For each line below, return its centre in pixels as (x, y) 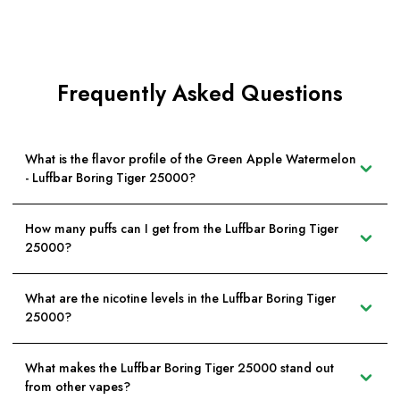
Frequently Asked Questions (200, 93)
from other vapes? (78, 387)
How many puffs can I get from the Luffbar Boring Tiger (182, 229)
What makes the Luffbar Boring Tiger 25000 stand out (179, 368)
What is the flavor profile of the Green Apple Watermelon (191, 159)
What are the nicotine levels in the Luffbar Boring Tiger (180, 299)
